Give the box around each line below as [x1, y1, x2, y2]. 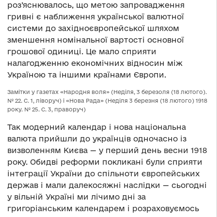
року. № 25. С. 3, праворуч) [7, 106, 86, 113]
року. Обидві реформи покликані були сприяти [7, 157, 202, 167]
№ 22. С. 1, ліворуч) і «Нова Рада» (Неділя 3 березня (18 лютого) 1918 [7, 97, 207, 104]
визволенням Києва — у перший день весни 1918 [7, 146, 207, 155]
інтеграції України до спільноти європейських [7, 169, 200, 178]
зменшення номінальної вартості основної [7, 35, 184, 45]
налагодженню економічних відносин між [7, 59, 183, 68]
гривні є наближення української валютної [7, 12, 184, 21]
